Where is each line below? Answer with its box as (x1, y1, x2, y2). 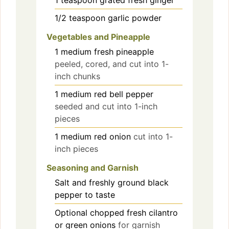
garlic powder (108, 12, 162, 23)
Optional (55, 207, 87, 218)
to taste (85, 189, 115, 200)
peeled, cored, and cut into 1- (55, 58, 169, 69)
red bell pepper (94, 88, 153, 99)
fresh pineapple (94, 46, 154, 57)
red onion (94, 131, 131, 142)
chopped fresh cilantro (90, 207, 178, 218)
